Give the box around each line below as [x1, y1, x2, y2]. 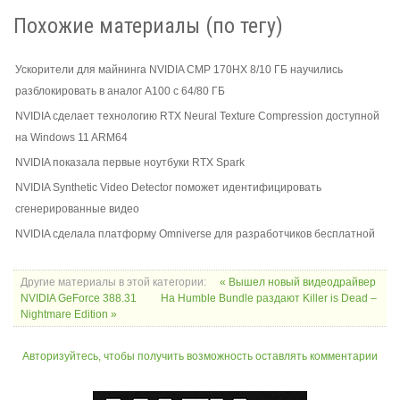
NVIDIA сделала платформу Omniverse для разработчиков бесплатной [15, 228, 375, 241]
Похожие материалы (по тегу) [13, 13, 283, 39]
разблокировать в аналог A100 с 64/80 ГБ [15, 85, 225, 98]
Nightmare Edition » [21, 308, 117, 321]
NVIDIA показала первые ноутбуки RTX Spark [15, 156, 245, 170]
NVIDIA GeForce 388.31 [21, 292, 139, 305]
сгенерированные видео [15, 203, 139, 216]
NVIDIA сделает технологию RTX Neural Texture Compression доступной [15, 110, 379, 123]
